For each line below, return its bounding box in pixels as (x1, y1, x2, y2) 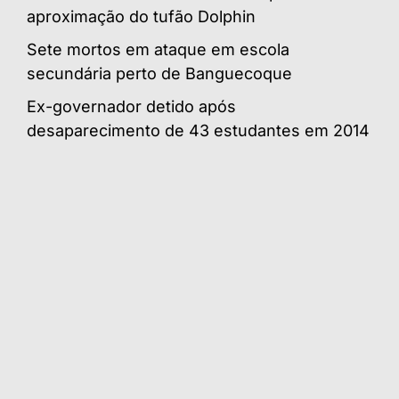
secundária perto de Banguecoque (27, 64, 292, 84)
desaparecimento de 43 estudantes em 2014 (27, 121, 370, 141)
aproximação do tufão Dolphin (27, 7, 256, 27)
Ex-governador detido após (27, 97, 236, 117)
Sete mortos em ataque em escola (27, 40, 289, 60)
